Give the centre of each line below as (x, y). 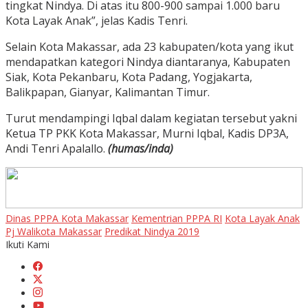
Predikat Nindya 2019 (152, 232)
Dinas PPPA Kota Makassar (67, 219)
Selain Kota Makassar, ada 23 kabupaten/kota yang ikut (150, 47)
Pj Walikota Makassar (54, 232)
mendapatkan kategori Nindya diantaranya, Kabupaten (148, 62)
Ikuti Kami (27, 245)
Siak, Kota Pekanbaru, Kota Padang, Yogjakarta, (129, 77)
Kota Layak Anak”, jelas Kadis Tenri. (97, 21)
